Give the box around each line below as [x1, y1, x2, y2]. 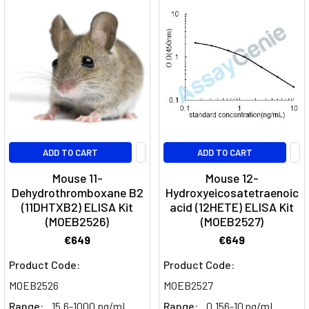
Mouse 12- [205, 170, 259, 186]
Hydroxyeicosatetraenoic [165, 185, 299, 201]
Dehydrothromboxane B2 [11, 185, 143, 201]
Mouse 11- [52, 170, 103, 186]
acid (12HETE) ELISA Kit [170, 199, 294, 215]
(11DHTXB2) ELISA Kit [21, 199, 133, 215]
